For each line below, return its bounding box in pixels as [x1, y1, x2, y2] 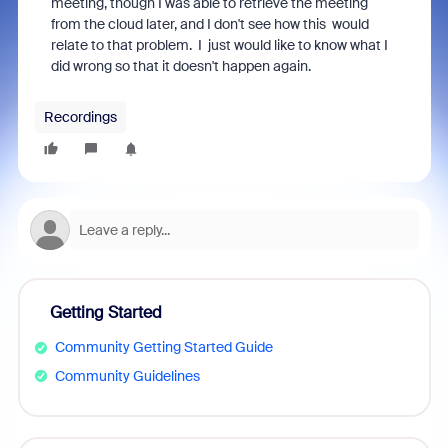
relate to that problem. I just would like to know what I [50, 36, 388, 54]
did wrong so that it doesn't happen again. [50, 57, 317, 75]
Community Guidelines [54, 366, 200, 385]
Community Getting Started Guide [54, 338, 273, 356]
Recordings [43, 108, 117, 126]
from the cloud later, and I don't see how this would [50, 15, 369, 33]
